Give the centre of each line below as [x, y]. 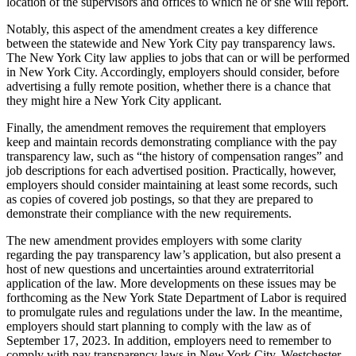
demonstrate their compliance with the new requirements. [149, 213]
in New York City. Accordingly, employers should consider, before [173, 72]
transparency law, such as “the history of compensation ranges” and [175, 156]
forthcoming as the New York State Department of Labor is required [176, 297]
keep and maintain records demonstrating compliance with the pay [172, 141]
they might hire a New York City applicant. [114, 100]
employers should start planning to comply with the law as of [159, 326]
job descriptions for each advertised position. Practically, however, [171, 170]
